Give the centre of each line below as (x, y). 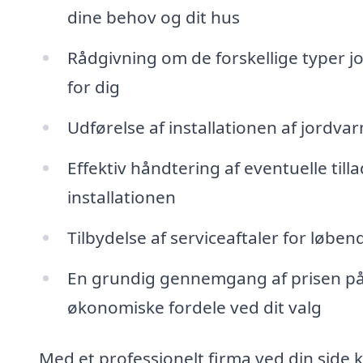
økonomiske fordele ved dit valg (194, 307)
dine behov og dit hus (153, 17)
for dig (93, 87)
